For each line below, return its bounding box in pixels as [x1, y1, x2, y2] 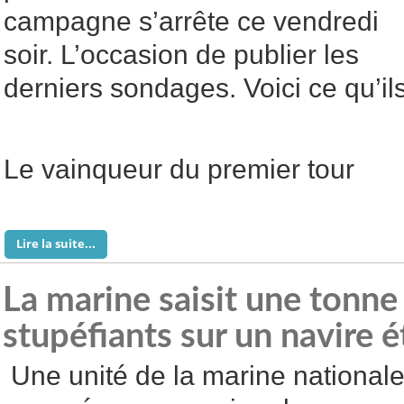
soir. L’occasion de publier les [4, 40, 359, 69]
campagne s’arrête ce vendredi [4, 6, 379, 36]
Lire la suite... [16, 235, 96, 252]
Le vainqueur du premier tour [4, 154, 354, 184]
